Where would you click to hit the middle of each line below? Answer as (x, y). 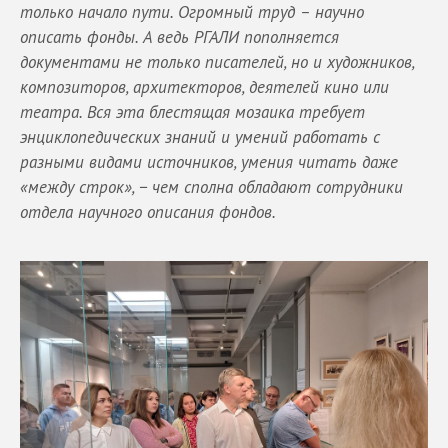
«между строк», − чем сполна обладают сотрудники (211, 187)
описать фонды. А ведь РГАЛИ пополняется (179, 37)
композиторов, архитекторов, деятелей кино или (204, 87)
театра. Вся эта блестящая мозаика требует (192, 112)
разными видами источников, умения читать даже (209, 162)
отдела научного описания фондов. (148, 212)
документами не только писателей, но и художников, (217, 62)
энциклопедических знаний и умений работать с (200, 137)
